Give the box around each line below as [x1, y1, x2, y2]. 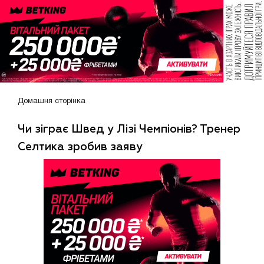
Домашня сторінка [18, 97, 85, 105]
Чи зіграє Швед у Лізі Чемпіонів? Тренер [18, 123, 240, 135]
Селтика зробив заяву [18, 141, 143, 153]
